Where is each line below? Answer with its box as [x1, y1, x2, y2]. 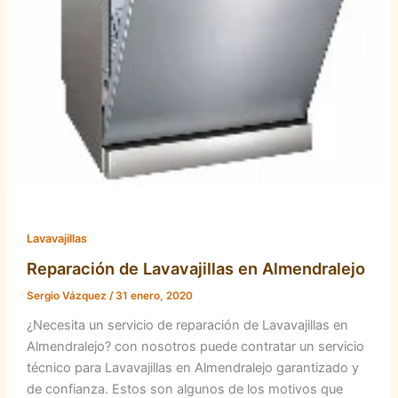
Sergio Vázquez [26, 290, 109, 303]
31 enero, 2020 [115, 290, 193, 303]
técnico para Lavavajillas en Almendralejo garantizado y [26, 360, 359, 377]
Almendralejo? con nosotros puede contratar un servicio [26, 338, 364, 355]
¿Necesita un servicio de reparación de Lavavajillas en [26, 317, 348, 334]
